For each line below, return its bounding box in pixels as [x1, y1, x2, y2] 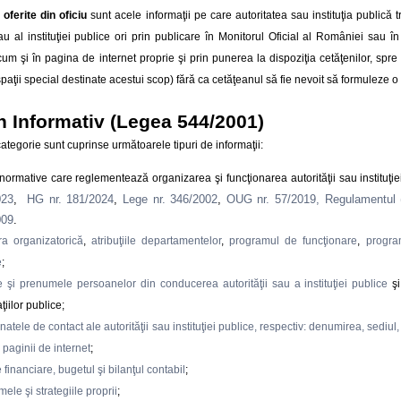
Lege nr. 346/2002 [122, 192, 218, 206]
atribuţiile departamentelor [91, 234, 222, 247]
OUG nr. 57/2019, [226, 192, 320, 206]
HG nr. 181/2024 [27, 192, 115, 206]
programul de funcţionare [229, 234, 358, 247]
